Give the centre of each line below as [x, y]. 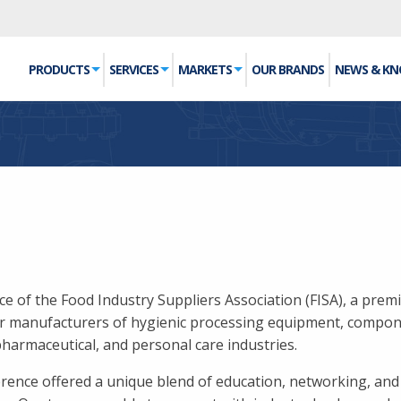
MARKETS [205, 69]
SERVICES [134, 69]
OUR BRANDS [288, 69]
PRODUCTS [59, 69]
